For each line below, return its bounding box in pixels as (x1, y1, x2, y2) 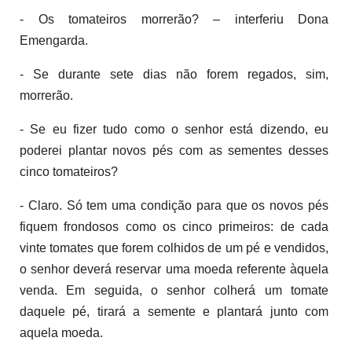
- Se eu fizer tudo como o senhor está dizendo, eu (20, 122, 328, 136)
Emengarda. (20, 33, 88, 47)
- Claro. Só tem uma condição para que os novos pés (20, 198, 328, 212)
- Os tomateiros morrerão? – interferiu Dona (20, 12, 328, 26)
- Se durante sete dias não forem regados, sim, (20, 67, 328, 81)
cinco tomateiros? (20, 164, 118, 178)
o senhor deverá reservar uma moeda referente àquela (20, 262, 328, 276)
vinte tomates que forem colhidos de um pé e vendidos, (20, 240, 328, 255)
